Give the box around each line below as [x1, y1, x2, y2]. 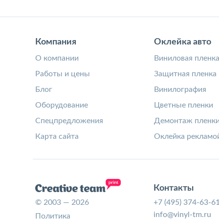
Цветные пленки [153, 101, 213, 109]
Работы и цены [35, 70, 90, 78]
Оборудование [35, 101, 88, 109]
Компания [35, 38, 76, 46]
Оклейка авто [153, 38, 211, 46]
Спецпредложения [35, 117, 103, 125]
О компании [35, 54, 79, 62]
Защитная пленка [153, 70, 217, 78]
